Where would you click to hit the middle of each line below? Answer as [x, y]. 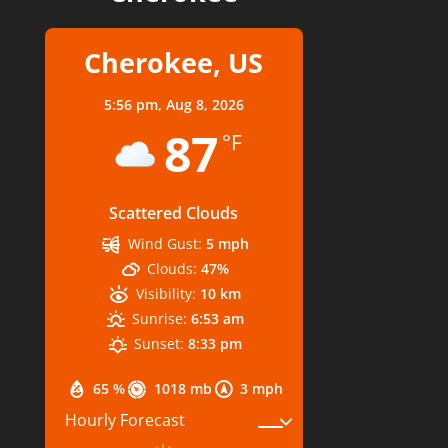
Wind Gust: [164, 243]
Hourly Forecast [124, 420]
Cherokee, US [174, 62]
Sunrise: [160, 318]
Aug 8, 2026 [204, 104]
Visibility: [165, 293]
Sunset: [159, 343]
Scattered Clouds [174, 212]
